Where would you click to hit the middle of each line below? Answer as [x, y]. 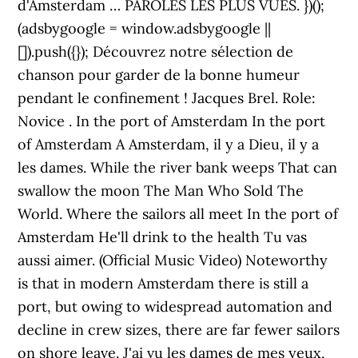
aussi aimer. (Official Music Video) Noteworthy [173, 260]
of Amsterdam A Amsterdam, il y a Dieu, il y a [169, 144]
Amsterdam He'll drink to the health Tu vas [163, 237]
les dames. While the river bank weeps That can [178, 167]
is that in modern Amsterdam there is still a [163, 283]
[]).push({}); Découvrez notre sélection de [156, 52]
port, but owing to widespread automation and [175, 306]
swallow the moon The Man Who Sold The [161, 191]
